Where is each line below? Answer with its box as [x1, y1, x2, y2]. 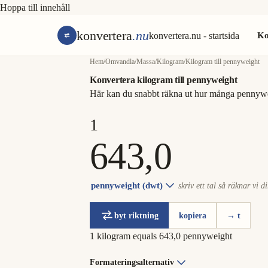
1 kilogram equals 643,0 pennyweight [90, 231, 232, 241]
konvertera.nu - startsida [148, 30, 239, 41]
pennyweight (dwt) [91, 181, 163, 190]
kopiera [179, 211, 206, 220]
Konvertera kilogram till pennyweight [90, 75, 237, 85]
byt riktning [114, 211, 159, 220]
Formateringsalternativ [90, 258, 174, 267]
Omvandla [105, 57, 135, 66]
